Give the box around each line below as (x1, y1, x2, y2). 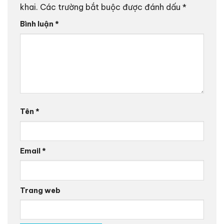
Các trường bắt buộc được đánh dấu (40, 2, 182, 12)
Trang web (20, 185, 60, 195)
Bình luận (20, 19, 55, 29)
